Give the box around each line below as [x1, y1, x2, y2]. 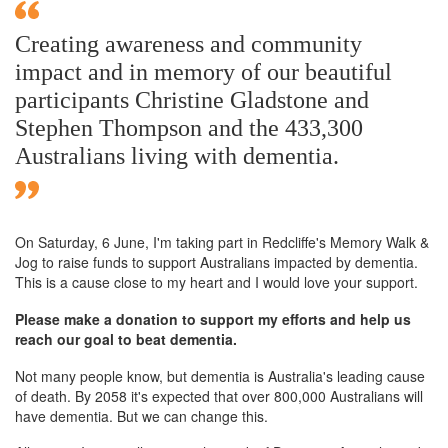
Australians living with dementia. [15, 142, 339, 169]
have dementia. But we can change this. [15, 405, 268, 426]
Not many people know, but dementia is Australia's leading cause [15, 365, 425, 386]
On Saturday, [15, 231, 102, 252]
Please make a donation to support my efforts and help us [15, 308, 411, 329]
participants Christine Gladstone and [15, 86, 369, 113]
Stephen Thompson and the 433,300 [15, 114, 363, 141]
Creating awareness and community [15, 30, 362, 57]
